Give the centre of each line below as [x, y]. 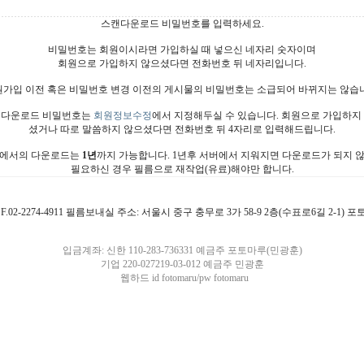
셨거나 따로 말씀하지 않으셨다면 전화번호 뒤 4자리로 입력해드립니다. [182, 129]
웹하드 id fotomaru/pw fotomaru [182, 278]
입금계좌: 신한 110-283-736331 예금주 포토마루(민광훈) [182, 250]
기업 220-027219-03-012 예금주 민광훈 [182, 264]
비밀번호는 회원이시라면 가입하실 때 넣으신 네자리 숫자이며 [182, 50]
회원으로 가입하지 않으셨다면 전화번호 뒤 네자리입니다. [182, 63]
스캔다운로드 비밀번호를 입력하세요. [182, 24]
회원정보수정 [122, 115]
